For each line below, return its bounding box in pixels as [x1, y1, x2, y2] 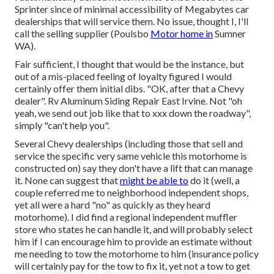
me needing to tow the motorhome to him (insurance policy [15, 247, 259, 259]
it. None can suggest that [15, 174, 120, 186]
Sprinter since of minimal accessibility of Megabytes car [15, 2, 249, 15]
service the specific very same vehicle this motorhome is [15, 149, 247, 161]
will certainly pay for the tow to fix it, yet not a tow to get [15, 259, 250, 272]
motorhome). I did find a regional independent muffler [15, 210, 237, 223]
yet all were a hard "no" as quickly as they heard [15, 198, 210, 210]
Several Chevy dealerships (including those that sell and [15, 137, 243, 149]
